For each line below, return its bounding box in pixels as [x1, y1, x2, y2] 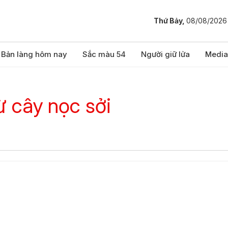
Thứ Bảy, [154, 16, 186, 25]
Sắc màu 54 [82, 49, 126, 59]
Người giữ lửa [141, 49, 190, 59]
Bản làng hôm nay [1, 49, 67, 59]
